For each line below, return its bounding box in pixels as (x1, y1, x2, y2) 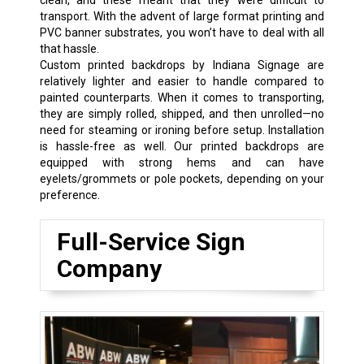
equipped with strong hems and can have (39, 155, 325, 169)
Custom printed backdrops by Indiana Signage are (39, 58, 325, 71)
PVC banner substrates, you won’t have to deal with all (39, 25, 325, 39)
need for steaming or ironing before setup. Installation (39, 123, 325, 136)
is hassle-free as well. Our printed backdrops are (39, 139, 325, 153)
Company (56, 253, 162, 283)
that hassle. (39, 41, 99, 55)
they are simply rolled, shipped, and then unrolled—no (39, 106, 325, 120)
